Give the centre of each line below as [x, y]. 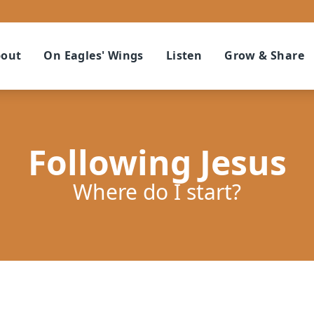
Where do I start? [157, 192]
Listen [184, 56]
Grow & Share [264, 56]
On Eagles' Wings [94, 56]
